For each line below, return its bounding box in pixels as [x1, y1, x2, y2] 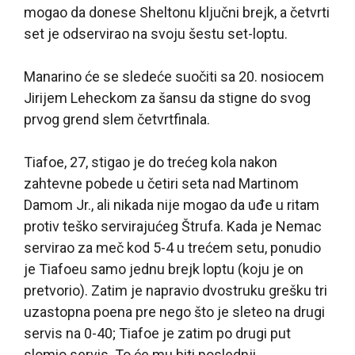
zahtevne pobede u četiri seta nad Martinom [24, 175, 299, 193]
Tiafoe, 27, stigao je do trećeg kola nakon [24, 154, 277, 171]
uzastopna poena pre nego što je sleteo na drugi [24, 303, 325, 321]
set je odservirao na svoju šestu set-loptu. [24, 25, 288, 43]
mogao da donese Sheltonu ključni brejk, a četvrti [24, 4, 330, 21]
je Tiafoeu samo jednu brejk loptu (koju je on [24, 261, 303, 278]
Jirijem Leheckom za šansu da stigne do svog [24, 90, 311, 107]
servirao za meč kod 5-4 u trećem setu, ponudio [24, 239, 321, 257]
